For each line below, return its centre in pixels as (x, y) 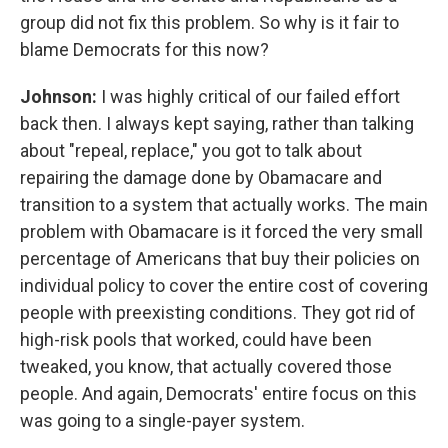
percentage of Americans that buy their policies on (220, 258)
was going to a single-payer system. (162, 420)
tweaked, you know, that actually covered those (206, 366)
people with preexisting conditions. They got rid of (218, 312)
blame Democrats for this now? (144, 49)
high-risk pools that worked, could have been (196, 339)
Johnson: (60, 96)
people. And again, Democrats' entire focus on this (218, 393)
